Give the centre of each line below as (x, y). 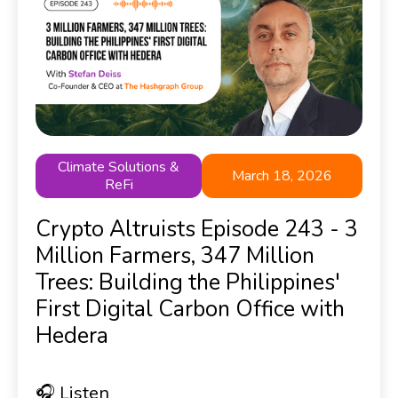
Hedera (72, 335)
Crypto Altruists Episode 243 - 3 (197, 229)
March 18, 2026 (283, 175)
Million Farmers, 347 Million (175, 255)
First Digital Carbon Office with (190, 309)
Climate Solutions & (119, 167)
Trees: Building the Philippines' (188, 282)
